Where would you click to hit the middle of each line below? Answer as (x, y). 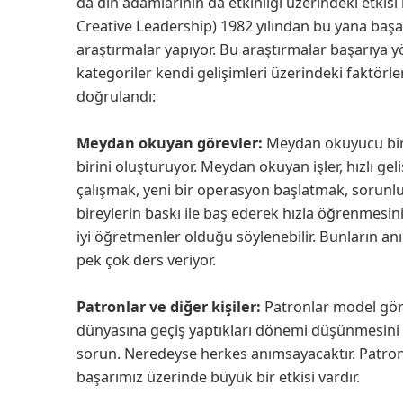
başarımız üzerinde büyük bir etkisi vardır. (220, 376)
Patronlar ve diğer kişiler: (170, 306)
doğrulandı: (118, 96)
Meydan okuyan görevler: (170, 143)
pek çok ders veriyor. (148, 260)
